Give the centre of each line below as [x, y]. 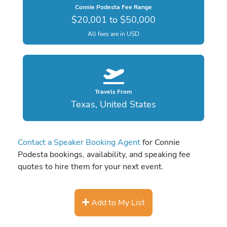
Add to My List [117, 202]
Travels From [113, 92]
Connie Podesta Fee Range [113, 7]
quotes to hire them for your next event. [91, 167]
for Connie [160, 142]
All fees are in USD [113, 34]
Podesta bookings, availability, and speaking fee [104, 155]
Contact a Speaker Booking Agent [79, 142]
